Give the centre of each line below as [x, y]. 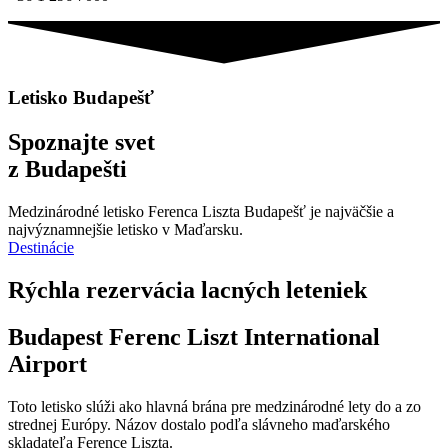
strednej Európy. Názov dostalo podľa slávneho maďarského [199, 424]
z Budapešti [67, 168]
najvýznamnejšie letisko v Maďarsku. [125, 229]
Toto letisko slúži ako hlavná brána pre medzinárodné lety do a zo [214, 406]
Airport [47, 363]
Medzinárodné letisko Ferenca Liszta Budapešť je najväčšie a [201, 211]
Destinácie [41, 247]
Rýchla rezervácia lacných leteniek [187, 289]
